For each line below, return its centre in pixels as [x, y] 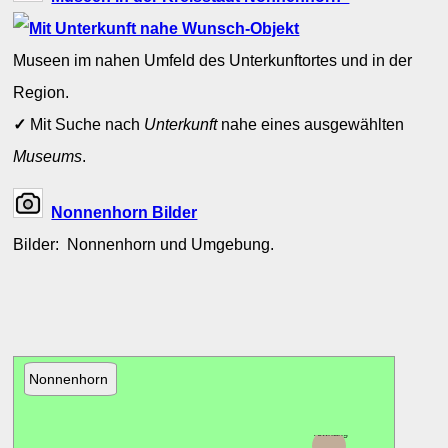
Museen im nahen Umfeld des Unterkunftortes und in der [213, 59]
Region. [41, 91]
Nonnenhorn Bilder [124, 212]
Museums [48, 155]
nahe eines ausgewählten [311, 123]
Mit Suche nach [85, 123]
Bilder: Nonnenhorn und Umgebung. [146, 244]
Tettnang [330, 433]
